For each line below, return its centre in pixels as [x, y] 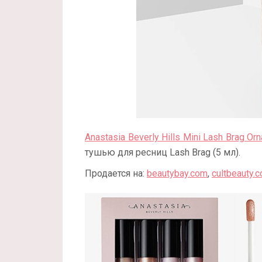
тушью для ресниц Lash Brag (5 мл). [163, 153]
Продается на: [116, 174]
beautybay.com [177, 174]
